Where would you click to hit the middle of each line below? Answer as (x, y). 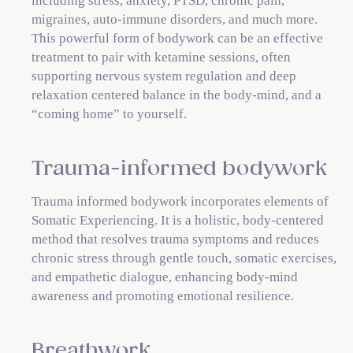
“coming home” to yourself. (109, 114)
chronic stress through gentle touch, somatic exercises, (184, 258)
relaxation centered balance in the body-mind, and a (176, 95)
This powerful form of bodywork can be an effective (177, 38)
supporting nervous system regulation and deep (164, 76)
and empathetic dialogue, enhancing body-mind (165, 277)
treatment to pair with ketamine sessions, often (161, 57)
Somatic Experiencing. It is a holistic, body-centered (178, 220)
